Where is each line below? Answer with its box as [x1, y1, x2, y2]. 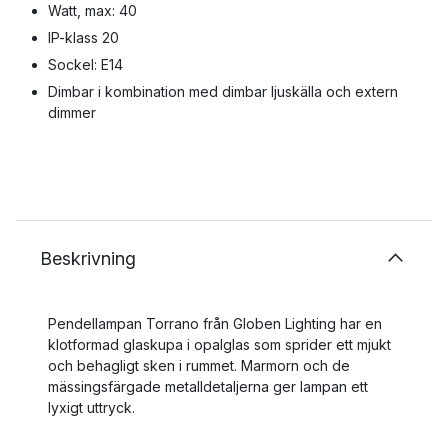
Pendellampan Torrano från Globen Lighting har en [48, 315, 382, 332]
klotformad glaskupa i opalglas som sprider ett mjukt [48, 336, 391, 353]
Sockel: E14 [48, 56, 123, 73]
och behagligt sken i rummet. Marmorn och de [48, 357, 350, 374]
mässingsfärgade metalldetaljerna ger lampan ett [48, 378, 368, 395]
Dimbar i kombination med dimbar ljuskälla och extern [48, 83, 398, 100]
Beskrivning [40, 248, 136, 269]
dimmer [48, 104, 96, 121]
